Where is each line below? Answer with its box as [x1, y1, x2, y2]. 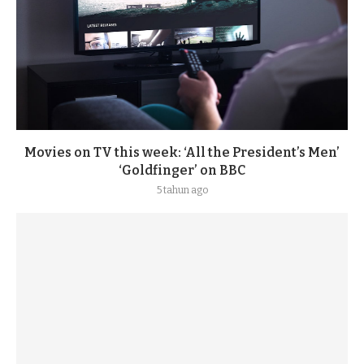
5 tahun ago [156, 184, 208, 196]
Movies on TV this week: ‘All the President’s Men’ [24, 145, 340, 160]
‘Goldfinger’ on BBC [119, 162, 245, 178]
